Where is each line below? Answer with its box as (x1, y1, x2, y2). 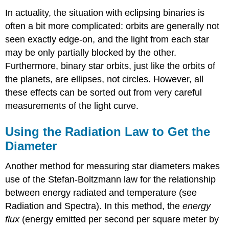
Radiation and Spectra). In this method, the (5, 201, 183, 212)
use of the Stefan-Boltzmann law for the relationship (5, 174, 216, 185)
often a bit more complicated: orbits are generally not (5, 20, 220, 31)
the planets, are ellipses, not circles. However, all (5, 74, 204, 84)
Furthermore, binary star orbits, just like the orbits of (5, 60, 216, 71)
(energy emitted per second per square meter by (19, 214, 219, 225)
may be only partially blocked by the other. (5, 47, 177, 58)
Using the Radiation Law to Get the (5, 124, 211, 139)
